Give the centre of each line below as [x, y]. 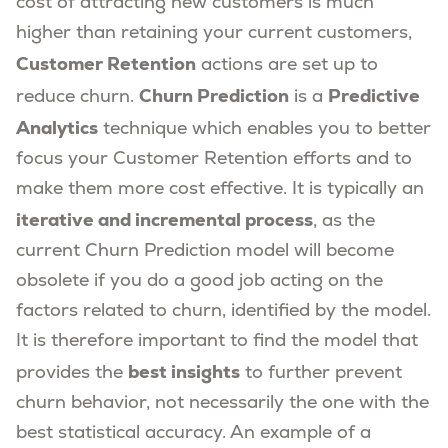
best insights [184, 371]
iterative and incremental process [164, 219]
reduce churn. [77, 97]
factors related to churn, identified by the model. [223, 311]
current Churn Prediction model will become [205, 251]
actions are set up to [287, 65]
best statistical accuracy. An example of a [193, 433]
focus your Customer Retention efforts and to [214, 159]
